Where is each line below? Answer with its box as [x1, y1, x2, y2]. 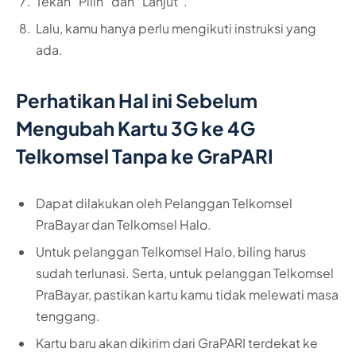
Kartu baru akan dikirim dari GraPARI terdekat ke [36, 335, 318, 352]
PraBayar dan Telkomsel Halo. [36, 216, 211, 234]
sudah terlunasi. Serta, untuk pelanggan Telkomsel [36, 265, 334, 282]
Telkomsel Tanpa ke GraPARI [16, 143, 273, 168]
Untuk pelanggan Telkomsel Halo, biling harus [36, 243, 306, 261]
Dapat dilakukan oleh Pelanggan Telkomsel [36, 195, 292, 212]
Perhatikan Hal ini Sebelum [16, 87, 257, 112]
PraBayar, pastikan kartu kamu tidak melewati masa [36, 286, 339, 304]
